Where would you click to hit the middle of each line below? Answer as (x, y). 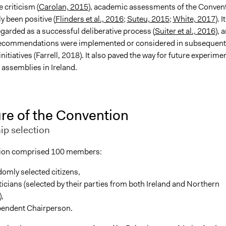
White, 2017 (194, 19)
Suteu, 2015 (148, 19)
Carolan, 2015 (63, 7)
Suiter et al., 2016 (185, 31)
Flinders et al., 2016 (89, 19)
